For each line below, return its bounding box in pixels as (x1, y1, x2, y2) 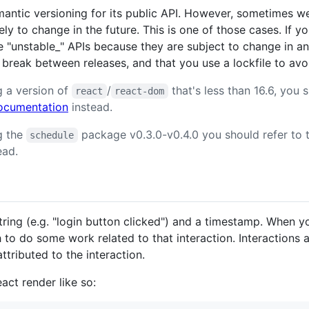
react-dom (114, 86, 165, 97)
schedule (30, 130, 74, 141)
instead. (68, 100, 112, 114)
